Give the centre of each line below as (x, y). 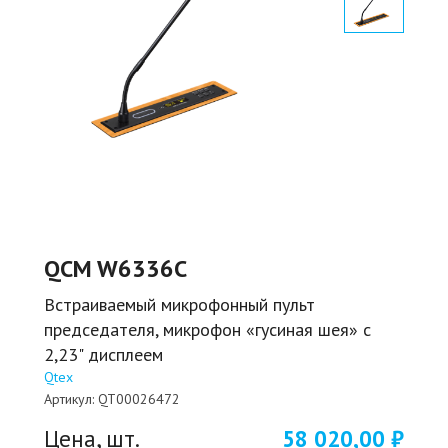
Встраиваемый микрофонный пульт (179, 304)
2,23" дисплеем (103, 354)
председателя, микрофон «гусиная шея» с (207, 329)
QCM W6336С (115, 268)
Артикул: (69, 398)
